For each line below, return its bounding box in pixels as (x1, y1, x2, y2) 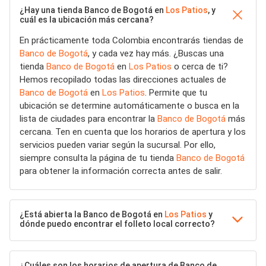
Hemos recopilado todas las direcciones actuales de (20, 74, 226, 85)
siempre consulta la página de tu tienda (20, 153, 176, 163)
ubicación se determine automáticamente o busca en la (20, 100, 239, 111)
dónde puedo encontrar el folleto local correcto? (20, 219, 215, 229)
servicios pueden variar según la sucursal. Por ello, (20, 140, 216, 150)
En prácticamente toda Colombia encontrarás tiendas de (20, 35, 243, 46)
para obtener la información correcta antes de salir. (20, 166, 222, 176)
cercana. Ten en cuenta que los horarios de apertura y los (20, 126, 246, 137)
